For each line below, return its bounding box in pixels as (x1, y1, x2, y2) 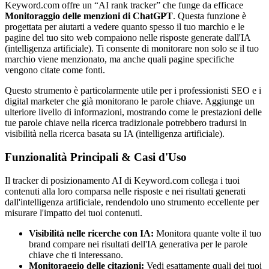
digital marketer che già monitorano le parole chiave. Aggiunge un (5, 96, 255, 107)
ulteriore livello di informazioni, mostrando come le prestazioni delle (5, 107, 262, 118)
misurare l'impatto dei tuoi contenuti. (5, 207, 142, 218)
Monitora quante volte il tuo (154, 228, 261, 238)
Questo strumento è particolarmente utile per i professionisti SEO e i (5, 85, 261, 96)
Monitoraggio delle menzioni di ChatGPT (5, 11, 173, 22)
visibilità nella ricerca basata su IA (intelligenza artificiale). (5, 128, 225, 139)
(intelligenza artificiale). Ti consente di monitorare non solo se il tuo (5, 43, 259, 54)
